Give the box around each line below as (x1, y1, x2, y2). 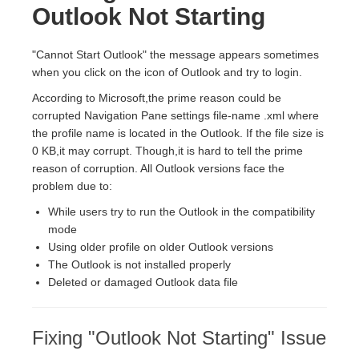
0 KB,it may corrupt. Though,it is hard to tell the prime (32, 144, 303, 157)
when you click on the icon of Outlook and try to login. (32, 66, 302, 79)
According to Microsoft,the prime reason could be (32, 91, 281, 104)
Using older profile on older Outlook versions (48, 240, 273, 253)
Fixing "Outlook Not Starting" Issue (32, 327, 326, 349)
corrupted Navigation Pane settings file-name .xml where (32, 109, 319, 122)
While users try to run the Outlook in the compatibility (48, 205, 315, 218)
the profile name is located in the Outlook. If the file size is (32, 127, 324, 139)
